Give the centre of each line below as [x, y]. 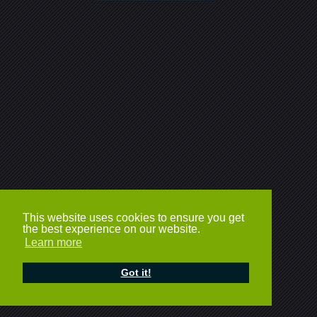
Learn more [54, 243]
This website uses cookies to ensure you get [133, 218]
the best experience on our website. [111, 229]
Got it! [136, 273]
